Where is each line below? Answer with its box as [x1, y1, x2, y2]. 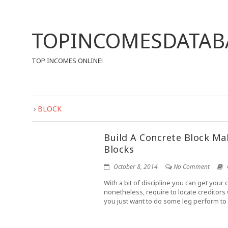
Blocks [104, 143, 134, 155]
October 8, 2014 [112, 162, 158, 171]
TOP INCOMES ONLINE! [32, 56, 103, 65]
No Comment [174, 162, 210, 171]
